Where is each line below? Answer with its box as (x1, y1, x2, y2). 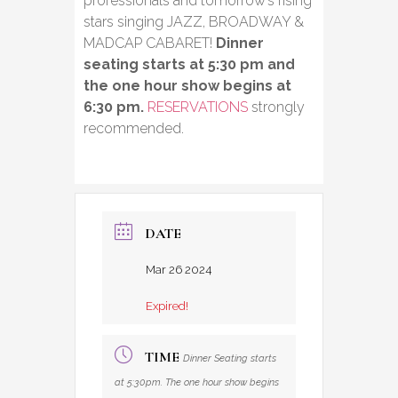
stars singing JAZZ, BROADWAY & (84, 12, 304, 30)
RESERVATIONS (147, 98, 248, 115)
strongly (248, 98, 305, 115)
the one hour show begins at (84, 76, 291, 94)
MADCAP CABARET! (84, 34, 216, 52)
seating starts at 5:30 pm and (84, 55, 295, 73)
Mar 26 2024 (146, 262, 211, 276)
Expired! (146, 298, 188, 313)
